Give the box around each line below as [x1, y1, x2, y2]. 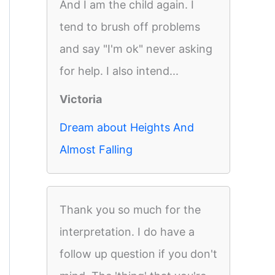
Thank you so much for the [60, 203, 201, 216]
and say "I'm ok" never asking [60, 42, 212, 55]
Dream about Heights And [60, 121, 194, 134]
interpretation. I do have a [60, 225, 195, 238]
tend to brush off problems [60, 20, 200, 33]
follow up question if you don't [60, 247, 217, 260]
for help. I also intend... [60, 64, 179, 77]
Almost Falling [60, 143, 133, 156]
